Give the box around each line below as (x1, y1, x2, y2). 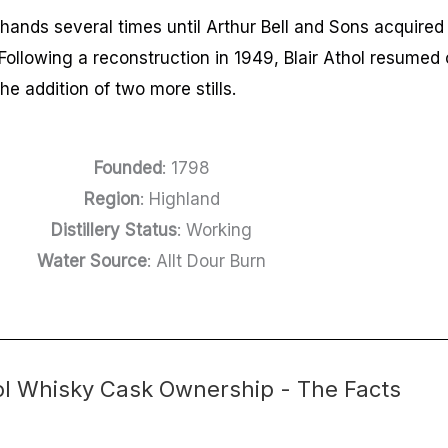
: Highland (139, 188, 220, 209)
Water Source (37, 250, 148, 271)
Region (83, 188, 140, 209)
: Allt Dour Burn (147, 250, 267, 271)
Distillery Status (51, 219, 178, 240)
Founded (93, 157, 162, 178)
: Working (177, 219, 253, 240)
